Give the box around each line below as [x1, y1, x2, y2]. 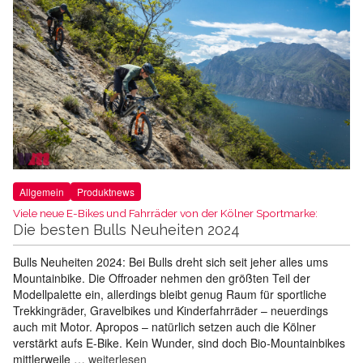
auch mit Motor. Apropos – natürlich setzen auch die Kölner [13, 318, 316, 335]
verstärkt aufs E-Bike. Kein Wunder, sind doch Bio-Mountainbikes [13, 334, 345, 351]
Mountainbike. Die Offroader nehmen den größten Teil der [13, 269, 310, 286]
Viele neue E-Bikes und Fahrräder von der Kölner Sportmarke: [13, 206, 318, 220]
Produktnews [77, 184, 135, 199]
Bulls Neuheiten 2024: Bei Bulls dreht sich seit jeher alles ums [13, 253, 328, 270]
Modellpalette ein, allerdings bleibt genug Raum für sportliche [13, 285, 327, 302]
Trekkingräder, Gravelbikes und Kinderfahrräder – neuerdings [13, 301, 328, 318]
